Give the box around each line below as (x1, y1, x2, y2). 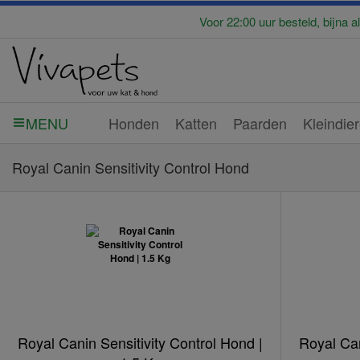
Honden (108, 112, 159, 133)
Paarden (233, 112, 287, 133)
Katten (175, 112, 217, 133)
